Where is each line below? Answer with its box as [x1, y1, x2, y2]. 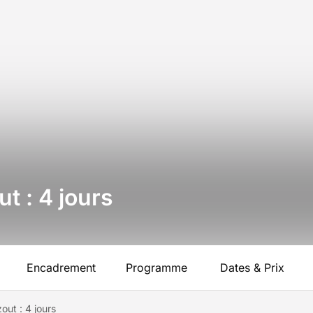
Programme [126, 261, 187, 275]
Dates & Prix [220, 261, 284, 275]
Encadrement [26, 261, 96, 275]
